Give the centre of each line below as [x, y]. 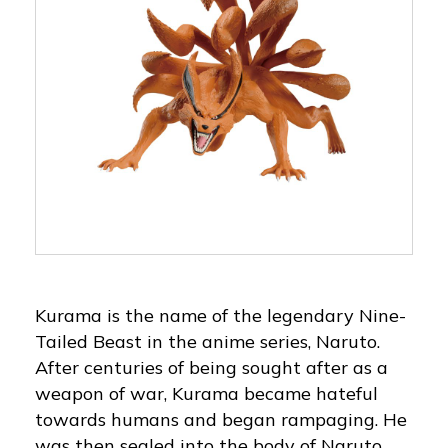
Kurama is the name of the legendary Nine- [220, 315]
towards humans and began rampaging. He [221, 419]
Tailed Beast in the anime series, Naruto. [207, 341]
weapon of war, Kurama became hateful [206, 393]
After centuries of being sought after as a [211, 367]
